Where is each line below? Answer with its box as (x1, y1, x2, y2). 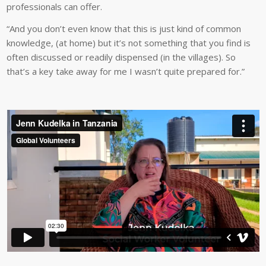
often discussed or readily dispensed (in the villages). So (7, 51, 236, 64)
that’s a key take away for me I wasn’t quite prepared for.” (7, 65, 245, 78)
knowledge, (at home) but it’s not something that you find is (7, 37, 251, 49)
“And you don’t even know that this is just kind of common (7, 23, 242, 35)
